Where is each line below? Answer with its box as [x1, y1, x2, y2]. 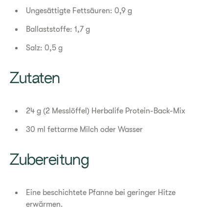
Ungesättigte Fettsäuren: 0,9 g [26, 6, 132, 15]
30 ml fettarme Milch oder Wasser [26, 125, 143, 134]
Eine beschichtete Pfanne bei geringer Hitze [26, 188, 176, 197]
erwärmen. [26, 200, 64, 209]
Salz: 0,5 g [26, 44, 63, 52]
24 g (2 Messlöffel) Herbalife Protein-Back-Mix [26, 107, 186, 115]
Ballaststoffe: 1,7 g [26, 25, 90, 34]
